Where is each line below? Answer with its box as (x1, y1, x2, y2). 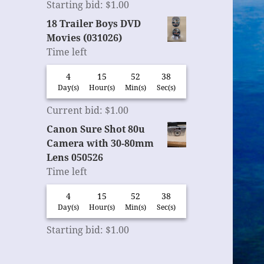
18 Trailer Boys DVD (47, 17, 141, 31)
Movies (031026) (47, 31, 123, 45)
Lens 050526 (47, 151, 104, 164)
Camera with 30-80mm (47, 137, 154, 150)
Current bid (47, 104, 100, 117)
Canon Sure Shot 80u (47, 123, 146, 136)
